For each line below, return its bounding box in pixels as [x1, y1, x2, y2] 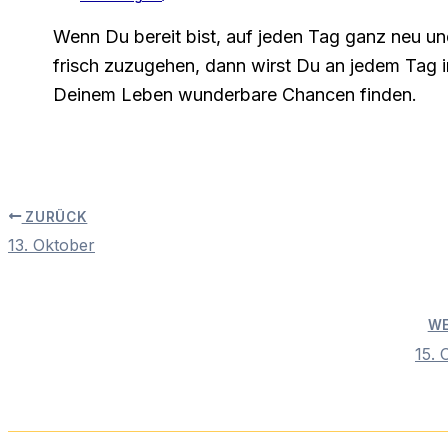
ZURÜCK [21, 208, 88, 225]
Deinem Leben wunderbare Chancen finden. [53, 83, 417, 105]
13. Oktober [8, 235, 95, 256]
